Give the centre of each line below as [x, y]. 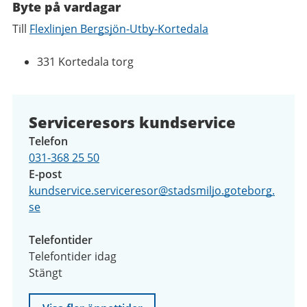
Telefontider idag [73, 256]
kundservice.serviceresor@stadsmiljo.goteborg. [152, 191]
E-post [45, 174]
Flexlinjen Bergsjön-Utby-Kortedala [119, 29]
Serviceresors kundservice [132, 122]
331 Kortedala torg [85, 62]
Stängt [46, 273]
